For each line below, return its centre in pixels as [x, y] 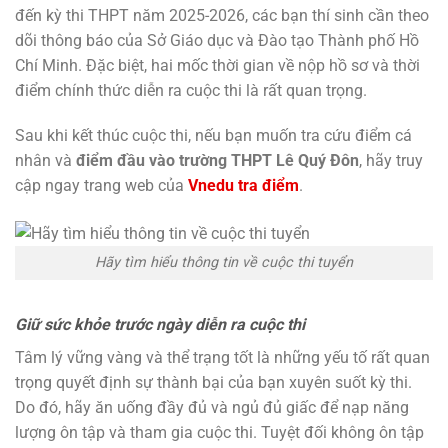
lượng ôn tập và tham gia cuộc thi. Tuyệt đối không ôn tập [219, 433]
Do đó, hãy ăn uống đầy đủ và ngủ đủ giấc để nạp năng [212, 408]
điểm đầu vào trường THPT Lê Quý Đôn [217, 161]
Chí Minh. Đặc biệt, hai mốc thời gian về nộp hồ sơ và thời [217, 65]
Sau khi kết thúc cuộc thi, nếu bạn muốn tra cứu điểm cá [213, 136]
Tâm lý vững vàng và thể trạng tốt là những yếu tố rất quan [222, 358]
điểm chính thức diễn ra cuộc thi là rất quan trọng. [191, 90]
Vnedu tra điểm [243, 186]
